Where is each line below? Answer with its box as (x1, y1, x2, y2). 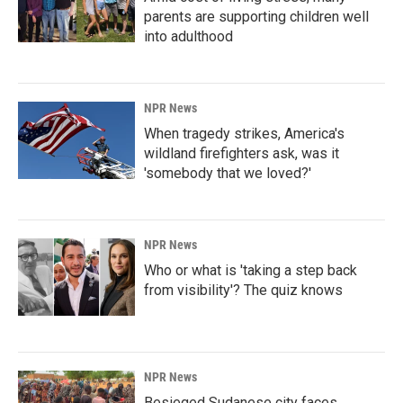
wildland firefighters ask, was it (144, 145, 339, 162)
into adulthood (144, 28, 233, 45)
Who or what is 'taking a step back (144, 262, 357, 279)
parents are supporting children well (144, 8, 369, 25)
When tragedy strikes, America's (144, 125, 345, 142)
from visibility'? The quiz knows (144, 282, 343, 299)
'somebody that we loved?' (144, 165, 311, 182)
